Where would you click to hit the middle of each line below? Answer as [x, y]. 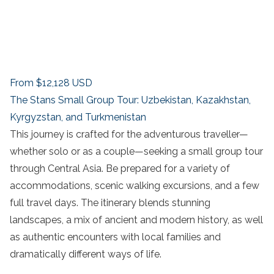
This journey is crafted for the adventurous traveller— [129, 135]
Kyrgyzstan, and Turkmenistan [78, 117]
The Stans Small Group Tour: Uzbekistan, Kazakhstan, [130, 100]
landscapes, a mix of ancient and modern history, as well [136, 220]
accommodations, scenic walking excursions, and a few [135, 186]
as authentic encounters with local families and [115, 237]
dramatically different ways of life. [86, 254]
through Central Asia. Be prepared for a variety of [120, 169]
